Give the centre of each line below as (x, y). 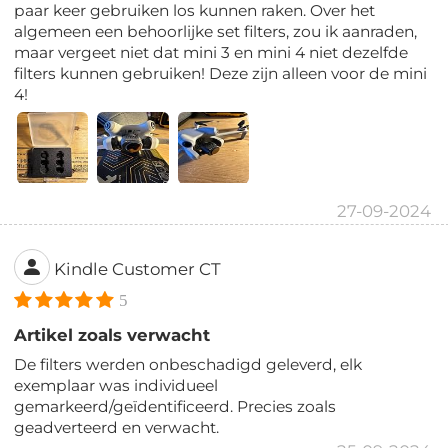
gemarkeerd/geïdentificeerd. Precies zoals (175, 406)
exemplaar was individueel (116, 385)
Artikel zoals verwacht (112, 334)
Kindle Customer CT (138, 269)
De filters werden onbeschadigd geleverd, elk (188, 364)
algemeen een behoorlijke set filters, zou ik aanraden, (216, 32)
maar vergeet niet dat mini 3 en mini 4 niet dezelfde (211, 53)
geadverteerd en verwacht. (117, 427)
